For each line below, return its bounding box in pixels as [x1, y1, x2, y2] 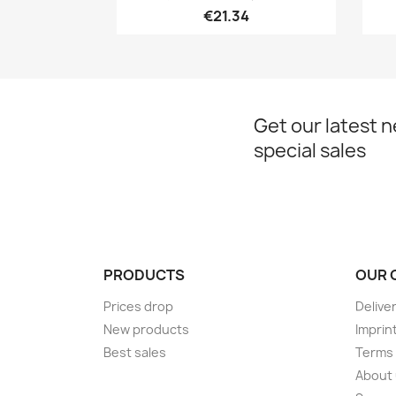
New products [103, 320, 189, 338]
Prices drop [103, 297, 173, 315]
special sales [254, 137, 366, 164]
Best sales [103, 343, 166, 361]
